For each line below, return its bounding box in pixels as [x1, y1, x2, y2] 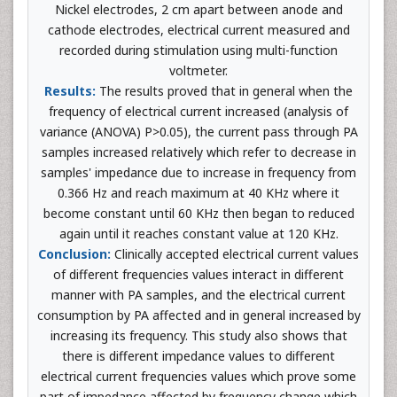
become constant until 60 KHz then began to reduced [43, 205, 354, 222]
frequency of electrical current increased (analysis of [49, 103, 348, 120]
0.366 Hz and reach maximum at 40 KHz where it [58, 184, 339, 201]
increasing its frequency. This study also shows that [50, 327, 347, 344]
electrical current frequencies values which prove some [41, 368, 356, 385]
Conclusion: [38, 245, 111, 262]
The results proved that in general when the [96, 82, 353, 99]
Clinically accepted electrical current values [111, 245, 359, 262]
